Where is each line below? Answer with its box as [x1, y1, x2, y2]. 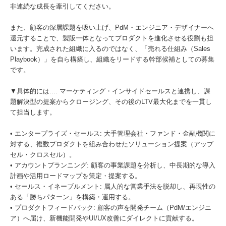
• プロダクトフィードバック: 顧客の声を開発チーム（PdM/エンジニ [10, 204, 211, 211]
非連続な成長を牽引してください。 [10, 3, 115, 10]
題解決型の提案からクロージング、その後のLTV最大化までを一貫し [10, 98, 212, 105]
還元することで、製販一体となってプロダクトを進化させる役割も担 [10, 34, 213, 42]
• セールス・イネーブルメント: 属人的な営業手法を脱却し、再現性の [10, 183, 215, 190]
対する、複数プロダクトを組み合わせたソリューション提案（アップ [10, 140, 213, 148]
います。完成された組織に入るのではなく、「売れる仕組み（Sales [10, 45, 210, 52]
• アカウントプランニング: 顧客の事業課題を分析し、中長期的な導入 [10, 161, 215, 169]
